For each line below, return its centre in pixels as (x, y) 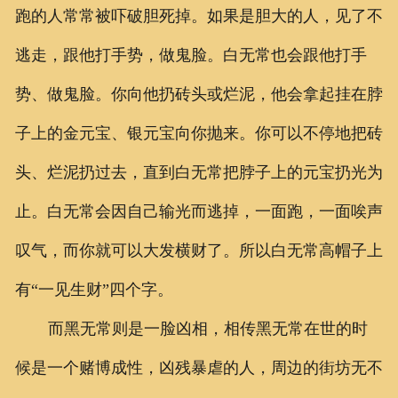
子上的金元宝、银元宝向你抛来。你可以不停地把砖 (199, 134)
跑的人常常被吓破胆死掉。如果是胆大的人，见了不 (199, 16)
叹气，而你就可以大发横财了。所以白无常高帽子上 (199, 251)
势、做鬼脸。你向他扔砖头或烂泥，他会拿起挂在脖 (199, 95)
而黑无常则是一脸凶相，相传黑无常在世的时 (207, 329)
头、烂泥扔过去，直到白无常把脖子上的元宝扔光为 (199, 173)
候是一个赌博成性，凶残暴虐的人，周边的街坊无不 (199, 368)
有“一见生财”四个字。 (94, 290)
